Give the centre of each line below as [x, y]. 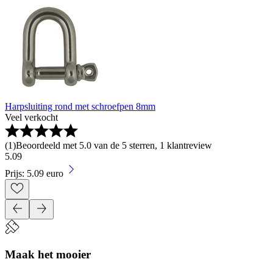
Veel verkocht [31, 118]
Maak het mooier [48, 255]
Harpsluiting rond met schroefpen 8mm [80, 107]
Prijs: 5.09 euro [34, 174]
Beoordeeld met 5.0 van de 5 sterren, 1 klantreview [114, 146]
